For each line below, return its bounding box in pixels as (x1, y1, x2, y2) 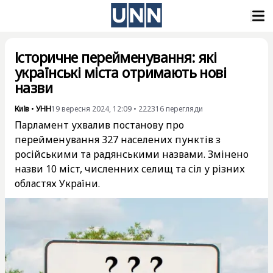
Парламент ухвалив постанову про (15, 118, 184, 132)
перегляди (166, 104, 203, 114)
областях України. (15, 177, 100, 190)
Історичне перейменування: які (15, 48, 217, 67)
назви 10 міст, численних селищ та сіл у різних (15, 162, 245, 175)
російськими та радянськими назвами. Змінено (15, 147, 249, 161)
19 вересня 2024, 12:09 (51, 104, 132, 114)
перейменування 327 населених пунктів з (15, 133, 221, 146)
